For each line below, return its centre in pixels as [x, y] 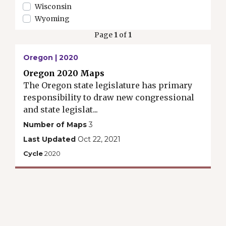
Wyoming [52, 19]
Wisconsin [53, 7]
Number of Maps [55, 125]
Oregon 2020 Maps [64, 73]
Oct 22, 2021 [98, 139]
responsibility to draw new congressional [109, 97]
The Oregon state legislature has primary [108, 85]
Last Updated [49, 139]
